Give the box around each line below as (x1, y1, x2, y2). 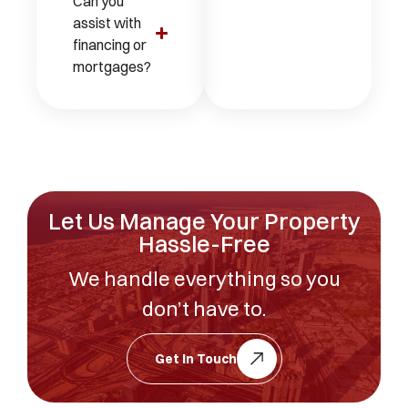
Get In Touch (154, 350, 237, 367)
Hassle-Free (138, 229, 270, 258)
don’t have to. (142, 295, 266, 321)
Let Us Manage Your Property (47, 206, 361, 235)
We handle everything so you (67, 265, 341, 291)
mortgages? (73, 56, 151, 76)
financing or (73, 35, 147, 54)
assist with (73, 13, 141, 32)
